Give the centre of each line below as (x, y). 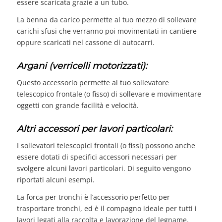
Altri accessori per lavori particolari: (94, 129)
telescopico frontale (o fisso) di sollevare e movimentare (109, 94)
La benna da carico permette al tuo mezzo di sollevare (107, 20)
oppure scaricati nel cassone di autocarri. (85, 43)
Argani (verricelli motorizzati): (82, 66)
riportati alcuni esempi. (55, 179)
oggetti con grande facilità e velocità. (79, 106)
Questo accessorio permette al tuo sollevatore (93, 83)
